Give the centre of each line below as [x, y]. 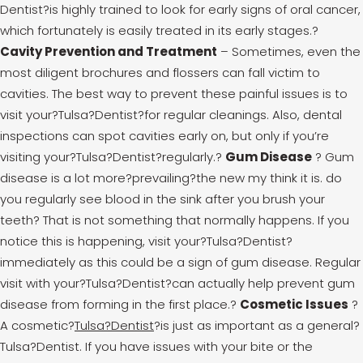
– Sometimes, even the [289, 51]
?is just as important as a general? [257, 325]
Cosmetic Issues [294, 304]
